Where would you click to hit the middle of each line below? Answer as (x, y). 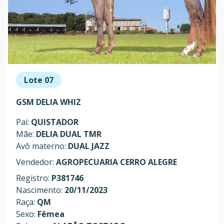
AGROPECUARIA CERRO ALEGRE (116, 162)
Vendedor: (36, 162)
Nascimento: (40, 190)
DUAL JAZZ (89, 146)
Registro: (34, 178)
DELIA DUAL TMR (69, 134)
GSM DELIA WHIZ (48, 102)
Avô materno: (42, 146)
